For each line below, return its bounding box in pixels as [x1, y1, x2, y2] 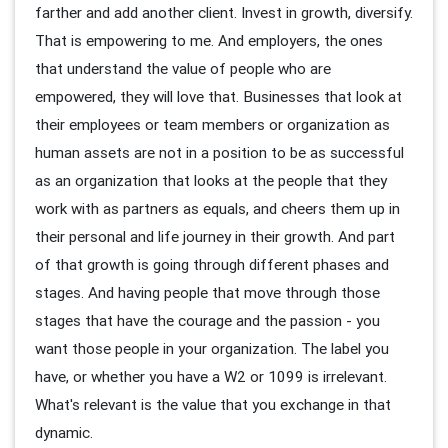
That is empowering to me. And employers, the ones [35, 31, 383, 51]
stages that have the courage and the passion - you [35, 311, 380, 331]
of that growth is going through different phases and [35, 255, 389, 275]
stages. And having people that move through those [35, 283, 380, 303]
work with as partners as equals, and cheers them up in [35, 199, 400, 219]
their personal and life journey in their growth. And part [35, 227, 395, 247]
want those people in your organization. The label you [35, 339, 389, 359]
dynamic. [35, 423, 93, 443]
